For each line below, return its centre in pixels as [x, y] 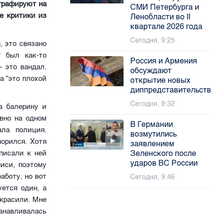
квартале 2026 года [167, 26]
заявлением [153, 144]
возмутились [154, 134]
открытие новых [161, 80]
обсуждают [151, 70]
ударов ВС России [164, 163]
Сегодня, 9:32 [153, 104]
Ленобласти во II [161, 17]
